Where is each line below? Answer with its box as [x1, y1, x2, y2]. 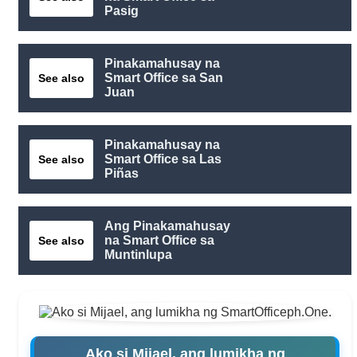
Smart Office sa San [104, 71, 223, 85]
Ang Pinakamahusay [104, 219, 230, 233]
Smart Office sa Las [104, 152, 222, 167]
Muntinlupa [104, 248, 172, 262]
